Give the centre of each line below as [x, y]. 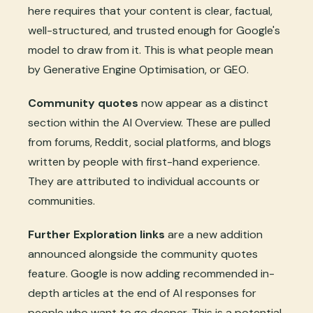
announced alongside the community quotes [143, 254]
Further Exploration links [96, 235]
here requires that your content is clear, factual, [150, 11]
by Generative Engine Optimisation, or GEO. [138, 70]
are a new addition [214, 235]
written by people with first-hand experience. [144, 162]
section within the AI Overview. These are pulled [149, 123]
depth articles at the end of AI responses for [142, 293]
